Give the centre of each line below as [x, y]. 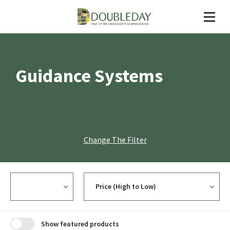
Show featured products [80, 224]
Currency [26, 178]
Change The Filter [115, 140]
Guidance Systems [89, 76]
